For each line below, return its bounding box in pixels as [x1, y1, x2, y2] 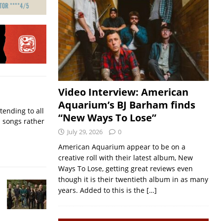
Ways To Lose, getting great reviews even [58, 164, 193, 173]
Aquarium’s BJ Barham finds [58, 98, 195, 111]
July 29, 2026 [67, 127, 103, 136]
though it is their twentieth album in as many [58, 175, 208, 184]
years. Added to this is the [58, 185, 147, 195]
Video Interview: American [58, 85, 188, 99]
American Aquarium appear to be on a [58, 142, 185, 151]
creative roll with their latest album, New [58, 153, 193, 162]
